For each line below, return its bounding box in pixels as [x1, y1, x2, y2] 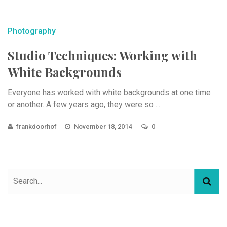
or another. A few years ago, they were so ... [8, 99, 160, 109]
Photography [8, 26, 56, 36]
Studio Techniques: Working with [8, 47, 197, 63]
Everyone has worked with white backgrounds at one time [8, 87, 211, 97]
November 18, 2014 [74, 122, 133, 130]
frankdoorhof [16, 122, 57, 130]
